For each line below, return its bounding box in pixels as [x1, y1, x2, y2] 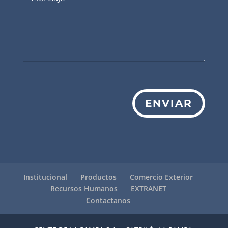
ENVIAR [145, 97, 193, 110]
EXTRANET [130, 184, 166, 194]
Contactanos [86, 195, 131, 206]
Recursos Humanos [50, 184, 118, 194]
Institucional [23, 172, 68, 182]
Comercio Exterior [130, 172, 193, 182]
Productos [80, 172, 117, 182]
